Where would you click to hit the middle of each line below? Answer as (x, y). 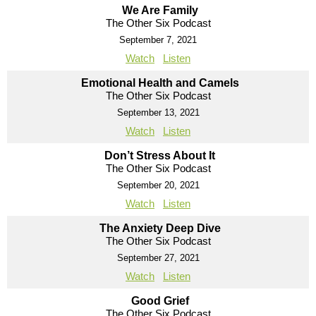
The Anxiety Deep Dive (160, 228)
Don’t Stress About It (160, 155)
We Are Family (160, 10)
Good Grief (160, 300)
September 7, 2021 (158, 39)
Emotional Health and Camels (160, 83)
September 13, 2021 (158, 112)
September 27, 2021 (158, 257)
